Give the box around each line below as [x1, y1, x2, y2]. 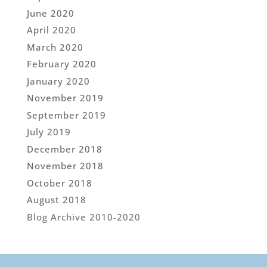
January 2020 [26, 74, 90, 87]
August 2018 [26, 194, 86, 206]
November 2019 [26, 92, 104, 104]
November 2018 [26, 160, 104, 172]
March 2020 [26, 41, 83, 53]
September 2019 [26, 108, 106, 121]
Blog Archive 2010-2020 [26, 210, 141, 223]
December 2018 [26, 142, 103, 155]
